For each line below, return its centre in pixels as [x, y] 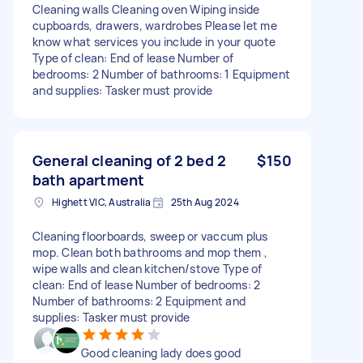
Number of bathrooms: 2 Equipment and [139, 301]
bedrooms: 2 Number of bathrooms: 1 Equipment [161, 74]
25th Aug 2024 [205, 202]
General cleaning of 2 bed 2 [130, 160]
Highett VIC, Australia [102, 202]
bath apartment [89, 179]
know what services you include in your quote [154, 41]
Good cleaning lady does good [161, 352]
